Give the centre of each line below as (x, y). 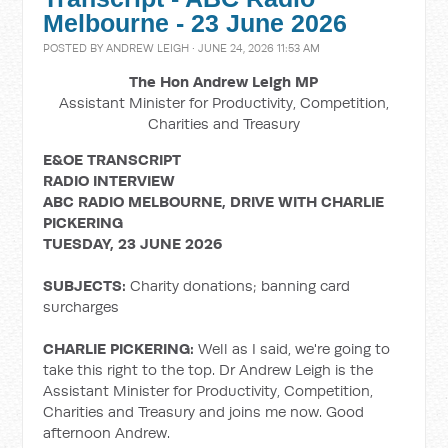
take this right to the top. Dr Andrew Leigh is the (208, 369)
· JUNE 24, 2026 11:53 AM (255, 48)
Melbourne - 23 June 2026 (195, 23)
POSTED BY (75, 48)
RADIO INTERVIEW (109, 180)
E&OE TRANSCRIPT (112, 159)
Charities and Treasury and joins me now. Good (204, 411)
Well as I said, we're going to (294, 348)
